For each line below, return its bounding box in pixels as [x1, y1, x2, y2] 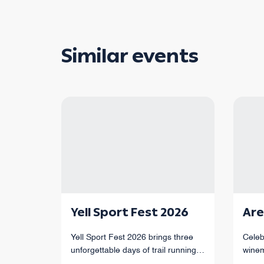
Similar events [61, 45, 199, 68]
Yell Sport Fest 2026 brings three [71, 233, 193, 242]
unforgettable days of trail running [71, 246, 196, 255]
